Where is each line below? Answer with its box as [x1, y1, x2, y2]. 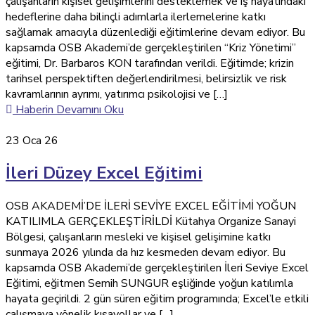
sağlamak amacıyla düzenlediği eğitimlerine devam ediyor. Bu [6, 24, 305, 40]
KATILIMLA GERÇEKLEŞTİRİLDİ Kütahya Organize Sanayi [6, 214, 296, 230]
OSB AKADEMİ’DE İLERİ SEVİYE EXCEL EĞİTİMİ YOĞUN [6, 198, 296, 214]
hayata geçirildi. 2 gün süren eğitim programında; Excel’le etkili [6, 291, 309, 307]
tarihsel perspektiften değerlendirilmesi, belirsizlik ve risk [6, 70, 287, 86]
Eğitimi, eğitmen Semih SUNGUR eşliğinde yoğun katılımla [6, 276, 293, 292]
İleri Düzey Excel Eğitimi [6, 162, 202, 185]
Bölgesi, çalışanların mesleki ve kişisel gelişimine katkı [6, 229, 271, 245]
